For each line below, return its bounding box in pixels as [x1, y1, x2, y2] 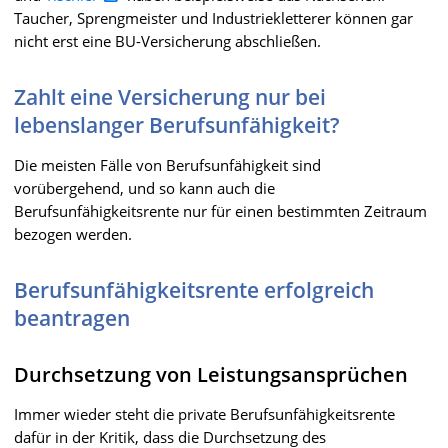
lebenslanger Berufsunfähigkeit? [14, 110, 340, 139]
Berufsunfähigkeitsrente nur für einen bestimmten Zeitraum [14, 200, 427, 221]
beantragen [14, 303, 130, 332]
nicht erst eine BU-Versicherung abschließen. [14, 30, 321, 51]
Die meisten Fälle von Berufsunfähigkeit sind [14, 154, 321, 175]
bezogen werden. [14, 223, 132, 244]
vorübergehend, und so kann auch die [14, 177, 275, 198]
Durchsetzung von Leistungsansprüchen [14, 360, 408, 388]
